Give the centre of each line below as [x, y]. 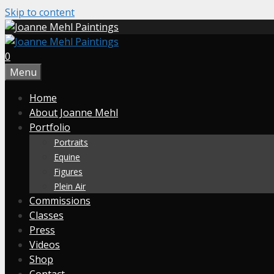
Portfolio [50, 127]
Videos [45, 245]
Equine [67, 157]
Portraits [71, 142]
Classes [46, 215]
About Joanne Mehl [74, 113]
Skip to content [40, 12]
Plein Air [70, 186]
